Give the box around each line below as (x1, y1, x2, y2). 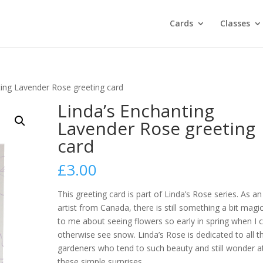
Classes (220, 18, 250, 29)
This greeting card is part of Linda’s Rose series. (58, 188, 241, 200)
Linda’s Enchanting (58, 99, 215, 123)
